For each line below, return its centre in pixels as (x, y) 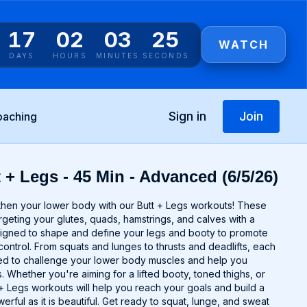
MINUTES (118, 55)
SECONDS (165, 55)
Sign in (187, 116)
